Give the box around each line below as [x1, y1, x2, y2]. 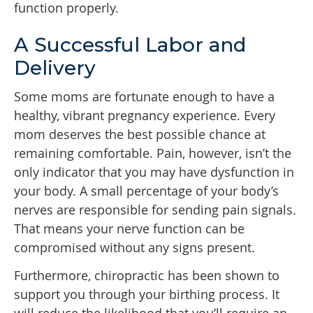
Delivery [14, 56, 96, 80]
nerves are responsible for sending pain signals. [14, 201, 296, 219]
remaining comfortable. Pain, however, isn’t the [14, 145, 291, 162]
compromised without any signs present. [14, 239, 255, 256]
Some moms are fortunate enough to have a [14, 88, 275, 105]
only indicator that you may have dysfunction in [14, 163, 294, 181]
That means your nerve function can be [14, 220, 245, 238]
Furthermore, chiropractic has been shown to [14, 267, 279, 284]
